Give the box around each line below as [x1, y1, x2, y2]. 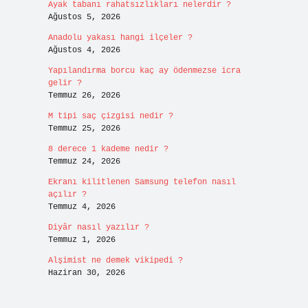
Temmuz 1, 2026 [47, 235, 115, 245]
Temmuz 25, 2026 [47, 124, 120, 133]
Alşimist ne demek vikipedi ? [47, 256, 183, 265]
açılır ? [47, 190, 87, 199]
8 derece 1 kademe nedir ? [47, 144, 168, 154]
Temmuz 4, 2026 [47, 202, 115, 212]
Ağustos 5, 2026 [47, 12, 120, 22]
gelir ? [47, 78, 82, 88]
